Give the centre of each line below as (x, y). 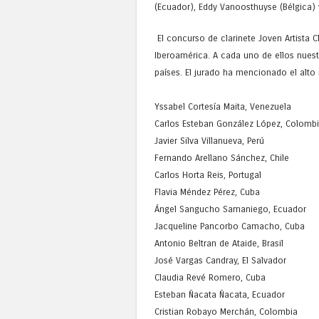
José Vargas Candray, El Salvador (220, 260)
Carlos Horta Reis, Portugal (208, 174)
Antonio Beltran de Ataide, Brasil (219, 243)
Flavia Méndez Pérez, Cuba (207, 192)
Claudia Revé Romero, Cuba (210, 277)
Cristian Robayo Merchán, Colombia (226, 311)
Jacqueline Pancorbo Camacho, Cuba (230, 226)
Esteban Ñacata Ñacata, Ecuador (220, 294)
